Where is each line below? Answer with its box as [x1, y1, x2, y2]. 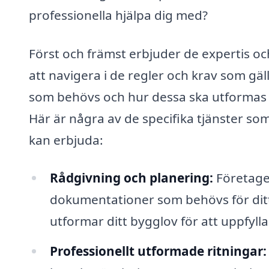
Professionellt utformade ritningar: [49, 243, 267, 260]
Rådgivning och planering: [49, 169, 213, 187]
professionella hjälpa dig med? [29, 6, 208, 23]
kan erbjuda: [29, 131, 103, 148]
